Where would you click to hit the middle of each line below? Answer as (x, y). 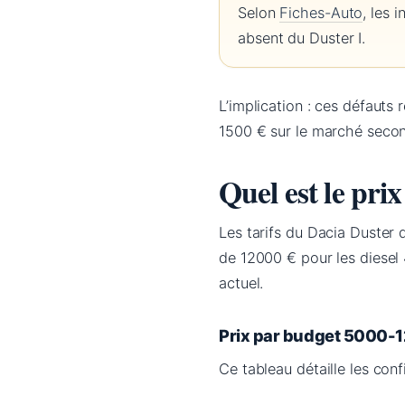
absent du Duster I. (302, 38)
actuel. (241, 283)
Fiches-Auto (321, 13)
